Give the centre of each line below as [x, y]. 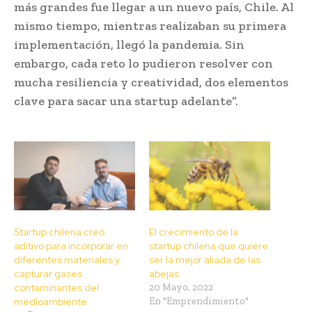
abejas [164, 274]
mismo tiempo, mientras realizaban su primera [150, 25]
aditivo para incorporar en [71, 246]
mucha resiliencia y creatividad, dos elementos [151, 82]
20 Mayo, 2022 [181, 288]
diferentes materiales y [67, 260]
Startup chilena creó [59, 232]
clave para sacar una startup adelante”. [126, 101]
